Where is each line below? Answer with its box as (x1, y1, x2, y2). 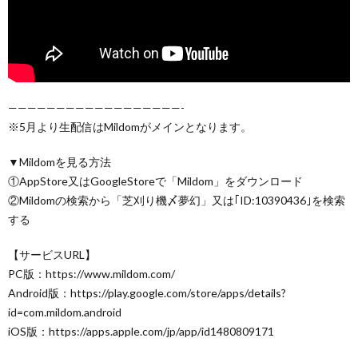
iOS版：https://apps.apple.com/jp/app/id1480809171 (8, 324, 274, 338)
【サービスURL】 (8, 248, 96, 261)
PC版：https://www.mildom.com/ (8, 267, 175, 280)
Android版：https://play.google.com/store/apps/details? (8, 286, 286, 300)
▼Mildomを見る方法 (8, 155, 111, 169)
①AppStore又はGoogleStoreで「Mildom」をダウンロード (8, 174, 303, 188)
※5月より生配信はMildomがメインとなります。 (8, 120, 252, 133)
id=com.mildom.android (8, 305, 121, 319)
